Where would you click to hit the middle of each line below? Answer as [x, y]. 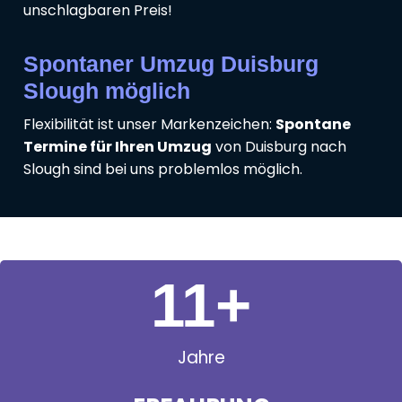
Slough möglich [107, 91]
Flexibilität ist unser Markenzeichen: [149, 125]
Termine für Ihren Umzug [118, 147]
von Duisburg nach [279, 147]
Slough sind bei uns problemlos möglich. [163, 170]
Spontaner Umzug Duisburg [171, 64]
